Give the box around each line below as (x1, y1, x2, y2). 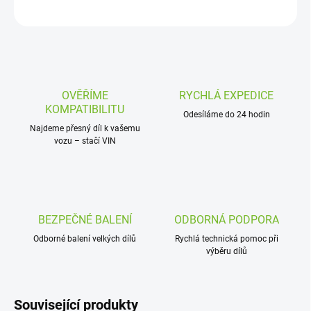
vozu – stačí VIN (53, 136, 116, 146)
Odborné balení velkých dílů (33, 234, 136, 244)
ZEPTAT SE (239, 4, 280, 15)
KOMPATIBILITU (45, 103, 124, 117)
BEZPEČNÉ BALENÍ (37, 213, 132, 227)
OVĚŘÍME (61, 89, 108, 103)
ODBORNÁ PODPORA (174, 213, 279, 227)
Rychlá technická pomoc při (174, 234, 278, 244)
